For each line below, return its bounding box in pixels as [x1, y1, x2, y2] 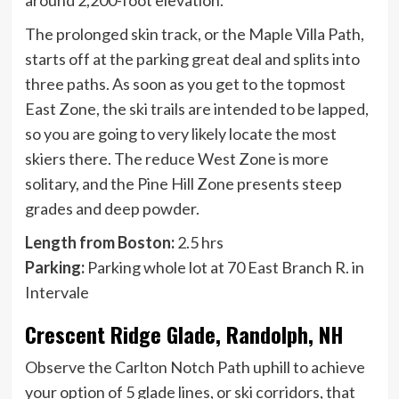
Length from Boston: [24, 232, 175, 252]
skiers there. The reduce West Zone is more [24, 148, 329, 168]
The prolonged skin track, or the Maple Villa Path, [24, 23, 364, 44]
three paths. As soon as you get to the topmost [24, 73, 346, 94]
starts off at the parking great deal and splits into [24, 48, 360, 69]
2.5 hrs [174, 232, 224, 252]
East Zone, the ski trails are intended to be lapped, [24, 98, 369, 118]
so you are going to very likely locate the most [24, 123, 337, 143]
